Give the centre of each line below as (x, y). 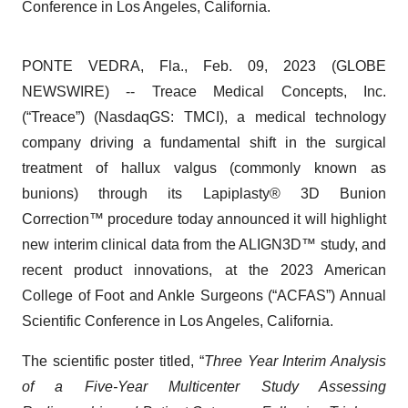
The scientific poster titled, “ (113, 361)
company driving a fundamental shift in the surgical (204, 143)
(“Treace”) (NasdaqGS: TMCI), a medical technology (204, 117)
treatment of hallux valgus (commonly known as (204, 168)
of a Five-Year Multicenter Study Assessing (204, 387)
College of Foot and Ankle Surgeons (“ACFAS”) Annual (204, 296)
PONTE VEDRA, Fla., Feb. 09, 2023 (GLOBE (204, 66)
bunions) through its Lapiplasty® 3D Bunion (204, 194)
